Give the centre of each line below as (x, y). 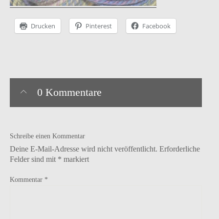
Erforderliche (180, 149)
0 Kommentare (69, 92)
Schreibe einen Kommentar (47, 136)
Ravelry (156, 73)
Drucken (43, 26)
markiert (75, 159)
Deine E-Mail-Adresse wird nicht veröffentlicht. (84, 149)
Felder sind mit (34, 159)
